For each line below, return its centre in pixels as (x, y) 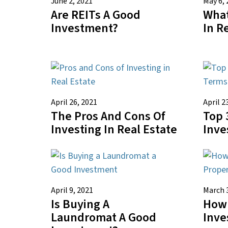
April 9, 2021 (72, 190)
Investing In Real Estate (114, 129)
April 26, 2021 (74, 102)
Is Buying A (80, 204)
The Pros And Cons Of (108, 116)
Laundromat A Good (104, 217)
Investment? (84, 28)
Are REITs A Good (96, 15)
